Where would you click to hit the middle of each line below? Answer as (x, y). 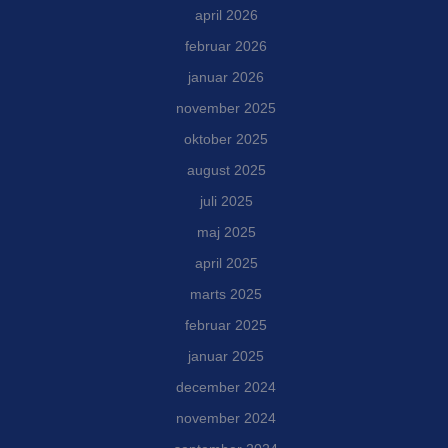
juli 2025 (226, 201)
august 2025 (226, 170)
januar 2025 (226, 356)
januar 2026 (226, 77)
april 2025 (226, 263)
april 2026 (226, 15)
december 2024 (226, 387)
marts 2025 (226, 294)
